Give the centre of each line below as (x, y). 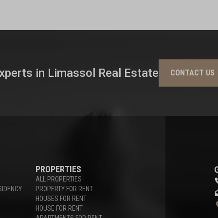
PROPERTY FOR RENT (64, 189)
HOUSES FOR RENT (61, 199)
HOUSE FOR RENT (59, 208)
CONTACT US (192, 73)
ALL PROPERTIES (59, 179)
